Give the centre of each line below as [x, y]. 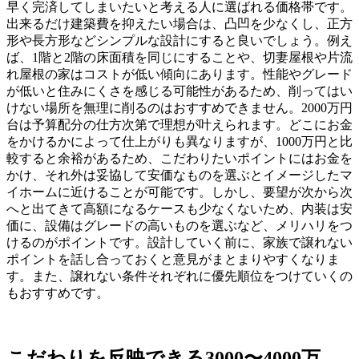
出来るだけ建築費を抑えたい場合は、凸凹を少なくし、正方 [179, 24]
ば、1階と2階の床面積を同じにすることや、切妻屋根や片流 [179, 58]
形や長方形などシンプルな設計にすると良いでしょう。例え [179, 41]
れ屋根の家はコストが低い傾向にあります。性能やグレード [179, 75]
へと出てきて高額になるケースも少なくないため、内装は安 [179, 209]
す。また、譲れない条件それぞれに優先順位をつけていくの [179, 276]
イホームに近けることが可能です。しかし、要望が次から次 [179, 192]
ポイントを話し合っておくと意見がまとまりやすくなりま [173, 260]
